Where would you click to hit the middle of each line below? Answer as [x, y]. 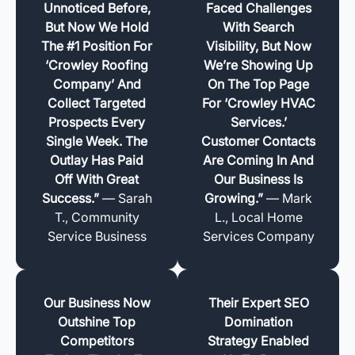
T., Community [97, 217]
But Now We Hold [97, 27]
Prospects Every [97, 122]
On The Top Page [258, 84]
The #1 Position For [97, 46]
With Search [258, 27]
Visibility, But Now [258, 46]
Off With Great [97, 179]
